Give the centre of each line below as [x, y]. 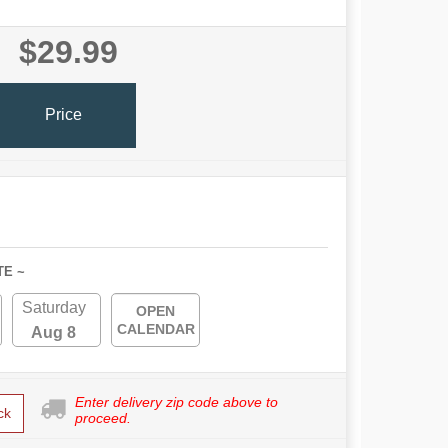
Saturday [53, 307]
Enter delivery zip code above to [176, 401]
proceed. [102, 417]
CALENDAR [155, 328]
